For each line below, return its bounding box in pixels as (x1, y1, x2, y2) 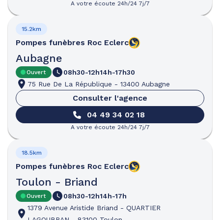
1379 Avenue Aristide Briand (27, 204, 118, 212)
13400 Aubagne (120, 80, 170, 88)
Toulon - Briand (16, 176, 98, 188)
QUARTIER (126, 204, 161, 212)
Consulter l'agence (73, 93, 147, 103)
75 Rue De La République (27, 80, 112, 88)
